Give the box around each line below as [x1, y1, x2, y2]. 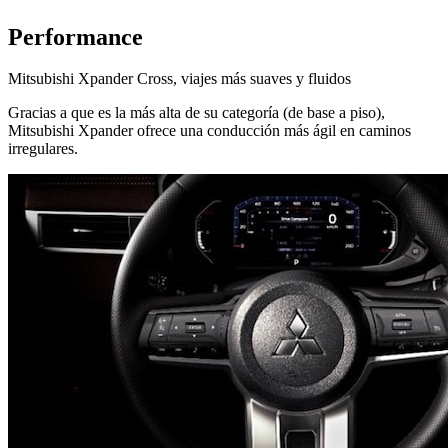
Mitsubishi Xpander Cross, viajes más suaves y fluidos [8, 70, 351, 88]
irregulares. [8, 140, 78, 158]
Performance [8, 23, 143, 50]
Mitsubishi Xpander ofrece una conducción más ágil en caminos [8, 122, 411, 140]
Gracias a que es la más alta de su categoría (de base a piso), [8, 104, 385, 122]
